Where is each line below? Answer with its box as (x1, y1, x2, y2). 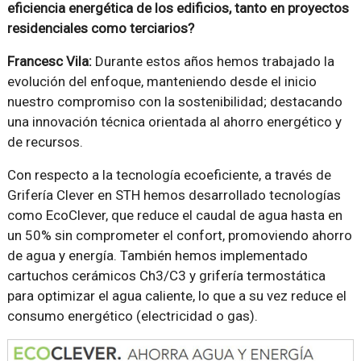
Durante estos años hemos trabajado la (91, 52, 334, 69)
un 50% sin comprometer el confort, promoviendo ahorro (6, 226, 352, 243)
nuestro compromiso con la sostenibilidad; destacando (6, 93, 342, 110)
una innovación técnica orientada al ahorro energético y (6, 113, 342, 130)
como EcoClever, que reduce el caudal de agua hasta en (6, 206, 342, 223)
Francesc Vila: (6, 52, 92, 69)
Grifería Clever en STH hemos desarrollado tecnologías (6, 186, 341, 203)
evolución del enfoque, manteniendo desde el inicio (6, 73, 317, 89)
